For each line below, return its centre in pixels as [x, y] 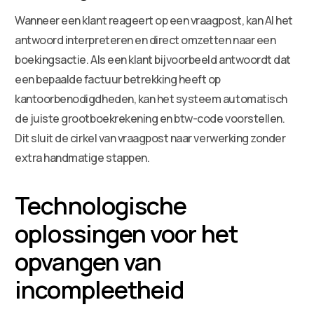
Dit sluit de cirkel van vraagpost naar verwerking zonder [150, 138]
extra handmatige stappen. [82, 157]
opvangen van [88, 261]
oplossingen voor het [126, 233]
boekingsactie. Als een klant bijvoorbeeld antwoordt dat [153, 59]
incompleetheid [100, 289]
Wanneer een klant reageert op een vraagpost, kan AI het [154, 20]
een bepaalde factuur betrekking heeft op [118, 79]
